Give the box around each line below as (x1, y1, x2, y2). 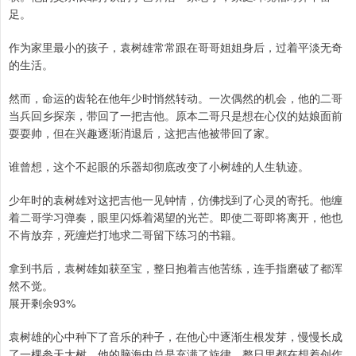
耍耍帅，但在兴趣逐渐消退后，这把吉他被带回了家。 (9, 125, 276, 141)
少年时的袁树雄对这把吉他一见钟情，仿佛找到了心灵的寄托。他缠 (9, 192, 342, 208)
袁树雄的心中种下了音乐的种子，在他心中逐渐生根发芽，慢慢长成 (9, 328, 342, 345)
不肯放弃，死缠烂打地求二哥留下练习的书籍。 (9, 226, 242, 243)
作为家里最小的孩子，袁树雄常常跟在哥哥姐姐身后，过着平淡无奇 (9, 39, 342, 56)
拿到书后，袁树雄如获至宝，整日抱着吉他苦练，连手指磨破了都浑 (9, 260, 342, 277)
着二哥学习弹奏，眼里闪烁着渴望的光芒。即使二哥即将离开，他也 (9, 209, 342, 226)
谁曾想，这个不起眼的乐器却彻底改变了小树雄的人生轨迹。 (9, 158, 309, 175)
